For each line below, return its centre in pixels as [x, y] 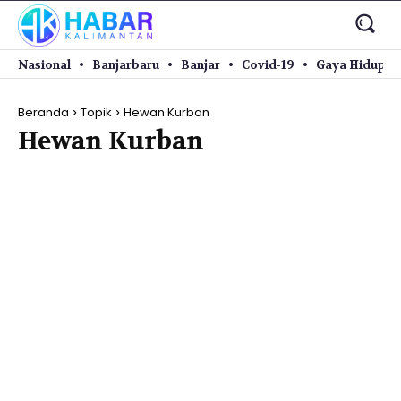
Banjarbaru [126, 64]
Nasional [44, 64]
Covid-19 [268, 64]
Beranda [43, 113]
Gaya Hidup [351, 64]
